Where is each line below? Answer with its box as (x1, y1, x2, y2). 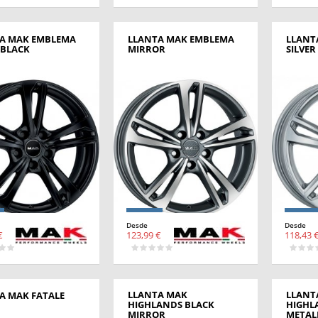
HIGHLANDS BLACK (127, 297, 214, 311)
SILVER (285, 42, 316, 55)
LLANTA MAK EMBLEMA (127, 32, 234, 45)
